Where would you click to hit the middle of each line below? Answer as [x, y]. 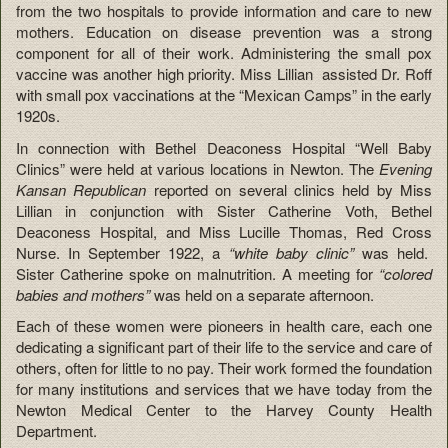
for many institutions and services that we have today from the [224, 389]
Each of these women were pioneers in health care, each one [224, 326]
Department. [56, 431]
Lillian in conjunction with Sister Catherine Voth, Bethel [224, 210]
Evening [405, 168]
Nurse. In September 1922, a [122, 252]
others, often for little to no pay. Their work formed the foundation [224, 368]
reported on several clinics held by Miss [289, 189]
